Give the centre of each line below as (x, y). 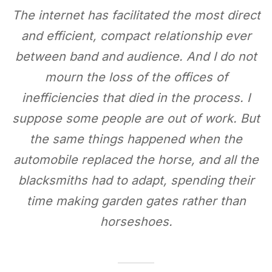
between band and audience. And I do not (136, 56)
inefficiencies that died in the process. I (136, 98)
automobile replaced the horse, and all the (136, 160)
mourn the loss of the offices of (136, 77)
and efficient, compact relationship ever (136, 36)
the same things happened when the (136, 139)
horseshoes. (136, 222)
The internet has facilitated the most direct (136, 15)
